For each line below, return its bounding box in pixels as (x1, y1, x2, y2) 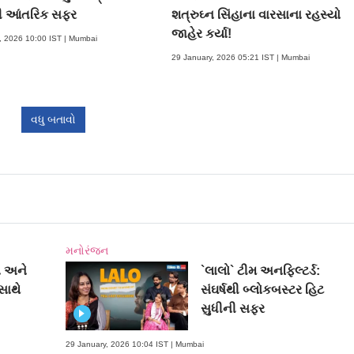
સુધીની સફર (201, 301, 265, 315)
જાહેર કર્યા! (171, 26, 232, 40)
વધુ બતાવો (31, 112, 77, 126)
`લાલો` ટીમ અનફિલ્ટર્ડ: (201, 263, 321, 277)
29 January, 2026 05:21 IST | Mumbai (171, 52, 311, 62)
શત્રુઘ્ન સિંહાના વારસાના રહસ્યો (171, 7, 341, 21)
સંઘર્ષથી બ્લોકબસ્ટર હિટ (201, 282, 325, 296)
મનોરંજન (65, 243, 108, 257)
